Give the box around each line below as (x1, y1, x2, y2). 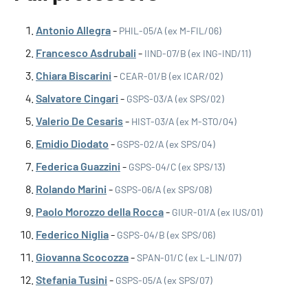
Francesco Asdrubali (36, 46, 136, 59)
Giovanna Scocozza (36, 250, 129, 263)
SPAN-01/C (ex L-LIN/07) (137, 252, 241, 263)
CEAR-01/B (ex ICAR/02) (120, 70, 223, 82)
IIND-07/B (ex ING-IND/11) (144, 47, 251, 59)
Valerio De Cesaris (36, 114, 123, 127)
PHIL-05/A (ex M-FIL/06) (119, 25, 221, 36)
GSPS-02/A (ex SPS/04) (117, 138, 215, 150)
